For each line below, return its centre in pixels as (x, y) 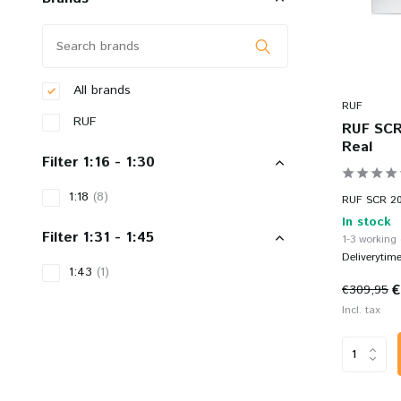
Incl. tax (361, 311)
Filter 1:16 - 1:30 (98, 162)
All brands (100, 90)
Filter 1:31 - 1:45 (98, 238)
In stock (367, 222)
